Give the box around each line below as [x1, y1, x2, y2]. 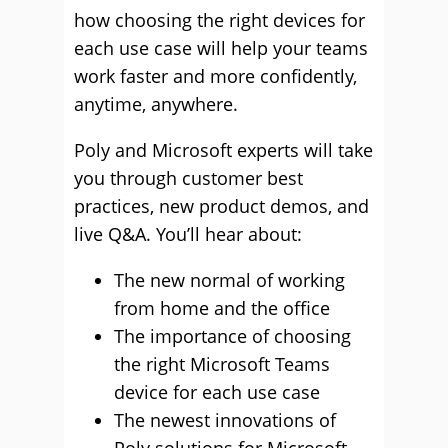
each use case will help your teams [74, 36, 368, 60]
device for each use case [114, 380, 320, 404]
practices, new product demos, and [74, 194, 369, 218]
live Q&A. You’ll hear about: [74, 222, 302, 246]
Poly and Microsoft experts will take [74, 138, 373, 162]
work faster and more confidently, [74, 64, 357, 88]
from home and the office [114, 296, 330, 320]
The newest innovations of [114, 408, 336, 432]
